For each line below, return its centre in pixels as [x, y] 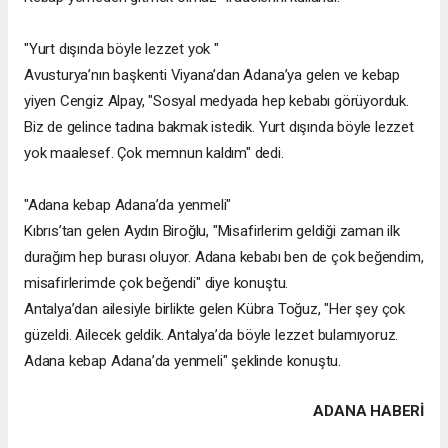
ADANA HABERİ [368, 410]
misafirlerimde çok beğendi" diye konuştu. [156, 282]
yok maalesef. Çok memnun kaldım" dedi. [154, 152]
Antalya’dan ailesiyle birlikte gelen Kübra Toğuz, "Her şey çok [215, 308]
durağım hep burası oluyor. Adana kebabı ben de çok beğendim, [224, 256]
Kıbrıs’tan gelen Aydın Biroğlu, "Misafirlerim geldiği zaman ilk [212, 230]
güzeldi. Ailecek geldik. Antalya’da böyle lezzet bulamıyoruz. [211, 334]
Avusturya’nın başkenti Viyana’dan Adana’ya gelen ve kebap [212, 74]
